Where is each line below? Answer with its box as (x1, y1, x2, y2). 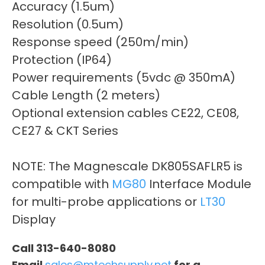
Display (12, 211, 56, 228)
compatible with (12, 175, 112, 192)
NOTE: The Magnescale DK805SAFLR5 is (12, 157, 243, 174)
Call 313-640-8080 (12, 240, 116, 256)
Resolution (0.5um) (12, 15, 124, 33)
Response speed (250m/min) (12, 33, 189, 50)
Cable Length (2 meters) (12, 86, 160, 104)
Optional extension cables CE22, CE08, (12, 104, 239, 121)
